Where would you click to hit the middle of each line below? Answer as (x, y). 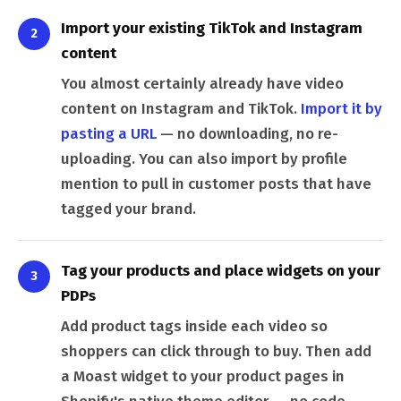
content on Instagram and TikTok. (181, 108)
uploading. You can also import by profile (204, 158)
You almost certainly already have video (202, 83)
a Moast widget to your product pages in (203, 376)
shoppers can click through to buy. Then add (216, 351)
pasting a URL (109, 133)
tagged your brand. (128, 209)
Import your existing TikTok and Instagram (212, 28)
